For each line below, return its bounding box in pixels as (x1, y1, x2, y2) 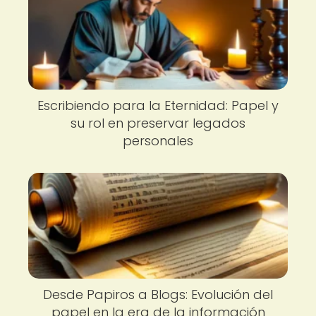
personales (123, 131, 193, 150)
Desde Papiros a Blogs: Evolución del (43, 286, 273, 304)
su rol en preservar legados (71, 114, 245, 132)
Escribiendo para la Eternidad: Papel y (37, 96, 279, 114)
